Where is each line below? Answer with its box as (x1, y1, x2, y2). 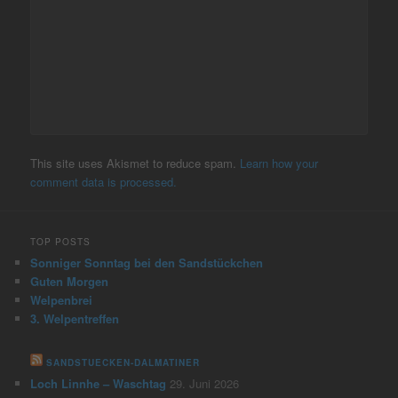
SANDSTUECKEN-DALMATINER (46, 356, 201, 370)
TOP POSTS (30, 235, 92, 248)
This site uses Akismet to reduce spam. (30, 155, 241, 172)
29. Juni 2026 (170, 375, 240, 393)
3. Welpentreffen (30, 309, 120, 327)
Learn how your (240, 155, 319, 172)
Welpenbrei (30, 291, 93, 308)
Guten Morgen (30, 272, 109, 290)
